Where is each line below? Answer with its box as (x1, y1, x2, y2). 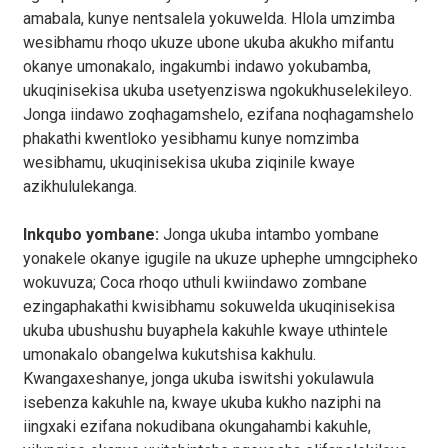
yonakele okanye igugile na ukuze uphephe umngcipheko (22, 249, 418, 268)
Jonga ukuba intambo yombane (162, 225, 379, 244)
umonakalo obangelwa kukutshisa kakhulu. (22, 345, 316, 364)
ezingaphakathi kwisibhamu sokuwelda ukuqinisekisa (22, 297, 395, 316)
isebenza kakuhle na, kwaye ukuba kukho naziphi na (22, 393, 381, 412)
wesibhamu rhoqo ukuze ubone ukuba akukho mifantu (22, 33, 394, 52)
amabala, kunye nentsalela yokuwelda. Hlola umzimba (22, 9, 395, 28)
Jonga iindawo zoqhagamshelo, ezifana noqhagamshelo (22, 105, 414, 124)
